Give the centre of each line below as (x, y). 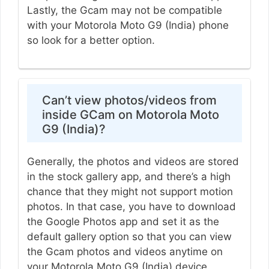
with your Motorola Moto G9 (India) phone (128, 26)
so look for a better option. (92, 41)
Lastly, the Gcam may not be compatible (124, 11)
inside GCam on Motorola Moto (130, 114)
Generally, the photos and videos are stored (133, 161)
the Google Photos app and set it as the (123, 221)
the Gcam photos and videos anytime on (125, 251)
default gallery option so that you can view (129, 236)
